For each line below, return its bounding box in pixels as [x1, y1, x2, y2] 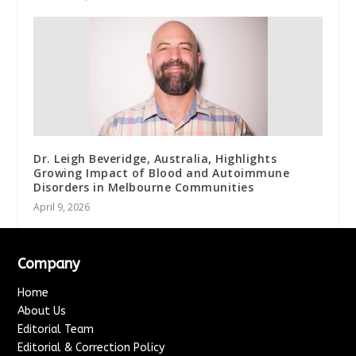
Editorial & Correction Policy [17, 340, 165, 354]
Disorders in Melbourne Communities [33, 179, 254, 195]
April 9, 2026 [33, 199, 91, 214]
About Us [17, 304, 67, 318]
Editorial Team [17, 322, 95, 336]
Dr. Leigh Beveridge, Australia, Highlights [33, 150, 277, 166]
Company [17, 254, 80, 273]
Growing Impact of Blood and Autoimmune [33, 164, 290, 180]
